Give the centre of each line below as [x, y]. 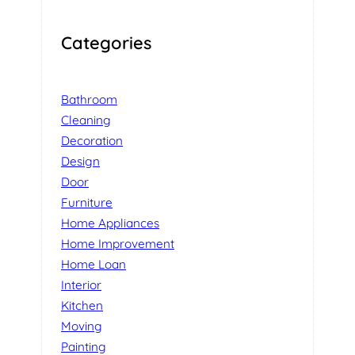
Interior [81, 285]
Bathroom [89, 100]
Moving [82, 326]
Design [80, 162]
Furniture [87, 203]
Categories [106, 42]
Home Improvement [118, 244]
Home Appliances [110, 223]
